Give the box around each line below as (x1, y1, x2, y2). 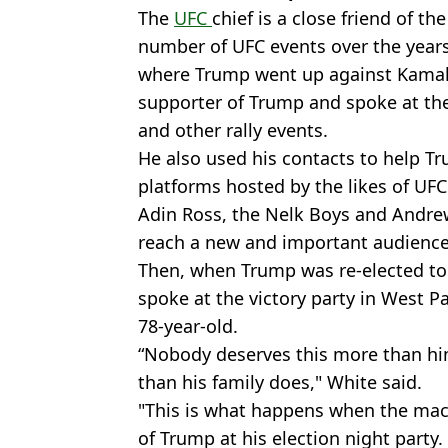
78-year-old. (138, 313, 238, 338)
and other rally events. (138, 117, 328, 142)
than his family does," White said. (138, 369, 422, 394)
